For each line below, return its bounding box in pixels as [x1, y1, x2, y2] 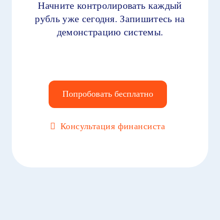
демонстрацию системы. [56, 26, 164, 37]
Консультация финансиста [60, 121, 165, 131]
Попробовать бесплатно [62, 89, 153, 99]
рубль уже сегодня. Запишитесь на [35, 13, 185, 24]
